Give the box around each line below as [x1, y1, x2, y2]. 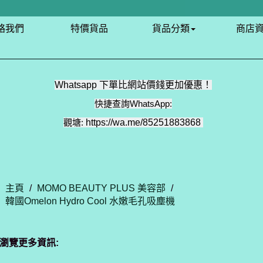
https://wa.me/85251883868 [85, 117, 201, 127]
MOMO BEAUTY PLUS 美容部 [37, 183, 166, 193]
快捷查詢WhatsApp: [94, 99, 172, 109]
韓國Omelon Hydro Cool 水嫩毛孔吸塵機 [5, 196, 175, 206]
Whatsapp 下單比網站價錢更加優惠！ [54, 80, 212, 90]
